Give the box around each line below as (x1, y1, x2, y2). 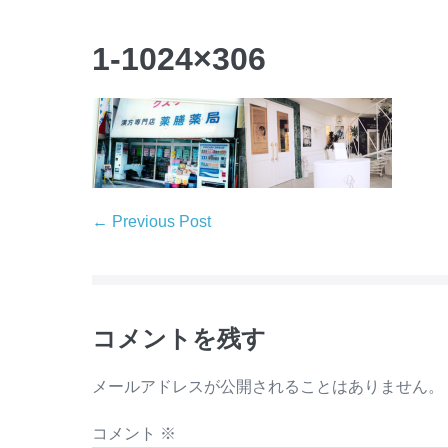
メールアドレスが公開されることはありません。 (92, 378, 444, 395)
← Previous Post (92, 213, 211, 230)
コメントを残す (92, 325, 266, 352)
